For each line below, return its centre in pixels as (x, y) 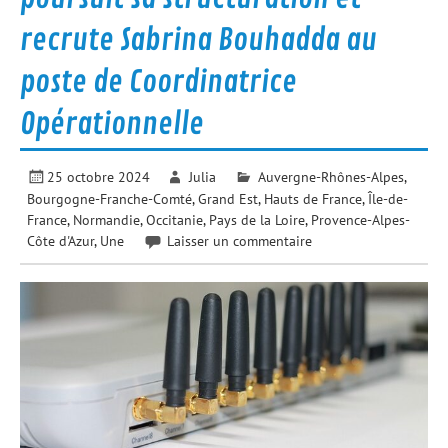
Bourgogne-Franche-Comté (110, 198)
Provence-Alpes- (361, 219)
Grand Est (228, 198)
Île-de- (388, 198)
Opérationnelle (112, 124)
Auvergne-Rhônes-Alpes (330, 176)
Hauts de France (313, 198)
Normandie (107, 219)
